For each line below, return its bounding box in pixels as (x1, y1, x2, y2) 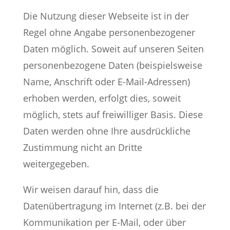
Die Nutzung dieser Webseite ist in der (23, 10, 189, 22)
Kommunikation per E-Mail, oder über (23, 216, 186, 228)
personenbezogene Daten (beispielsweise (23, 59, 202, 71)
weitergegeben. (23, 158, 89, 170)
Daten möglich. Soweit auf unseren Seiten (23, 43, 204, 55)
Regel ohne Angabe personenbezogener (23, 26, 195, 39)
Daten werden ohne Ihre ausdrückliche (23, 125, 190, 137)
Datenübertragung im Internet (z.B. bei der (23, 200, 206, 212)
